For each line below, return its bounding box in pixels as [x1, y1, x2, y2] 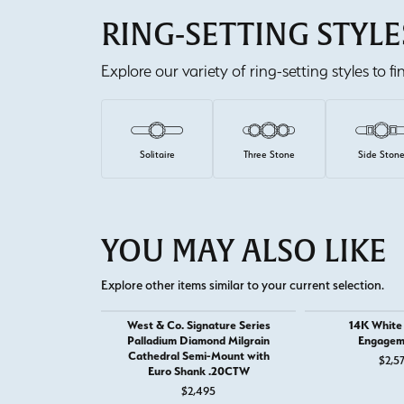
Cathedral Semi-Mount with [127, 348, 270, 363]
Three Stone [243, 149, 296, 161]
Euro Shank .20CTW [147, 363, 250, 379]
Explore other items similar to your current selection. [101, 277, 384, 293]
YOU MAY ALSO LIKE [101, 231, 387, 272]
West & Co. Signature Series [126, 317, 271, 333]
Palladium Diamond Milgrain [127, 333, 270, 348]
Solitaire [139, 149, 175, 161]
